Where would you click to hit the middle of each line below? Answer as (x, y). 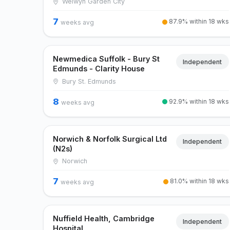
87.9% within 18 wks (198, 22)
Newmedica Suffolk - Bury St (107, 59)
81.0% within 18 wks (198, 181)
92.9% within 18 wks (198, 101)
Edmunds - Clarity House (99, 69)
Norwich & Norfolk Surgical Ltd (110, 139)
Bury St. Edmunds (88, 81)
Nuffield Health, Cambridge (104, 219)
